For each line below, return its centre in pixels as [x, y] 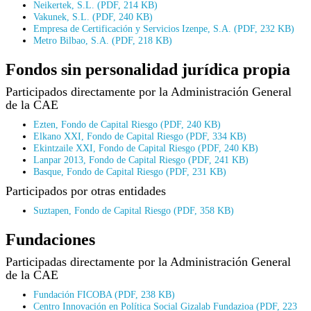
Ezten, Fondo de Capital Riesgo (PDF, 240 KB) [127, 124]
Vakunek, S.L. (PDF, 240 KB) [93, 16]
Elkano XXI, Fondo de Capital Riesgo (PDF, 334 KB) [140, 136]
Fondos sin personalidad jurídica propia [148, 69]
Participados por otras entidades [86, 191]
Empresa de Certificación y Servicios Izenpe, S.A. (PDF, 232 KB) [164, 28]
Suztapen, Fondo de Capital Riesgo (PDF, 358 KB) [134, 210]
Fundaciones [50, 239]
